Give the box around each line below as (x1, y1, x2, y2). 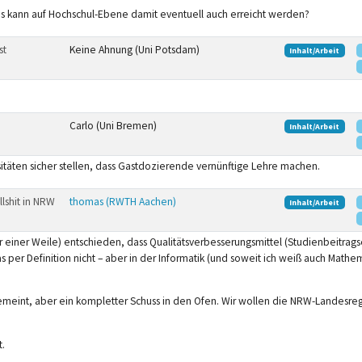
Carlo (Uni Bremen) (69, 118, 157, 133)
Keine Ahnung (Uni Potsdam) (69, 42, 200, 57)
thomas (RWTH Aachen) (69, 194, 176, 208)
